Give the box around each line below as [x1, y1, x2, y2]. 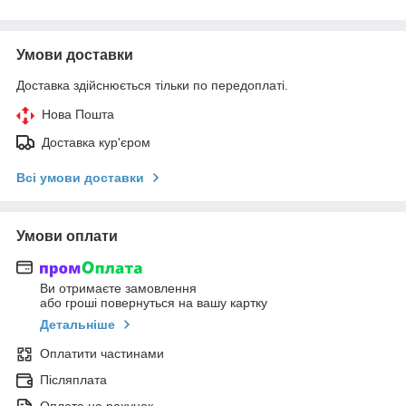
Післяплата [40, 372, 107, 388]
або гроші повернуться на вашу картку [40, 295, 267, 311]
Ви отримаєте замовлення [40, 281, 197, 296]
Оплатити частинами [40, 346, 164, 362]
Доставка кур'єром [42, 134, 150, 150]
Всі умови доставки [16, 169, 144, 185]
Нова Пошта [42, 106, 114, 121]
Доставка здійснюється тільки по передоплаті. [16, 77, 288, 92]
